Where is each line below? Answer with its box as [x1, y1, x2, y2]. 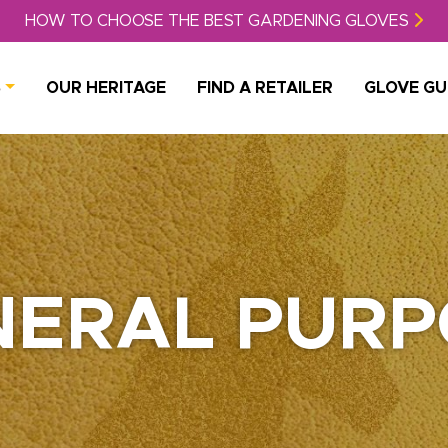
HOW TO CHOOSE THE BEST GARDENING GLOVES [25, 13, 413, 29]
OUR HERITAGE [46, 80, 166, 96]
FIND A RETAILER [197, 80, 333, 96]
